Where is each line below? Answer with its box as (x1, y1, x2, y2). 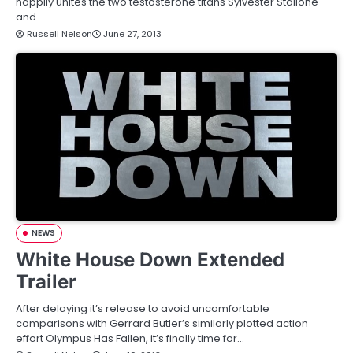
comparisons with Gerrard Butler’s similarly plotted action (16, 315, 308, 331)
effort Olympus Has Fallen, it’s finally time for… (16, 330, 244, 346)
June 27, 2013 (103, 27, 162, 40)
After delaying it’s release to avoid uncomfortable (16, 300, 269, 316)
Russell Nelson (27, 27, 92, 40)
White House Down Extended (16, 247, 284, 271)
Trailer (16, 269, 76, 293)
